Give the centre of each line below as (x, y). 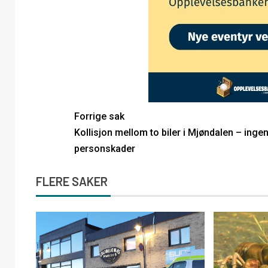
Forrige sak (99, 116)
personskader (104, 148)
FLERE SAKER (72, 181)
